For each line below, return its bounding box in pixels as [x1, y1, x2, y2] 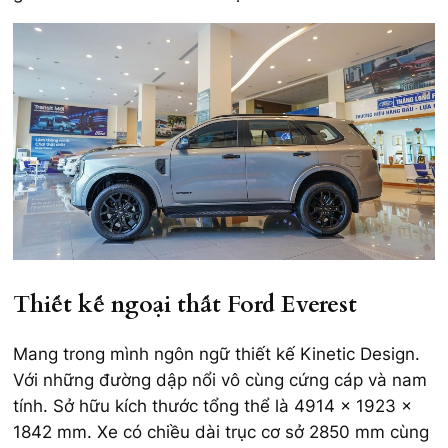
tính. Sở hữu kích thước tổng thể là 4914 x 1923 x [13, 395, 412, 416]
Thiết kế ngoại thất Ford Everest [13, 288, 357, 320]
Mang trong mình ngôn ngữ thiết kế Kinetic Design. [13, 343, 420, 364]
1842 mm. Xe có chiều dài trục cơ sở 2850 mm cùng [13, 421, 429, 442]
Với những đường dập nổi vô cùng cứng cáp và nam [13, 369, 427, 390]
